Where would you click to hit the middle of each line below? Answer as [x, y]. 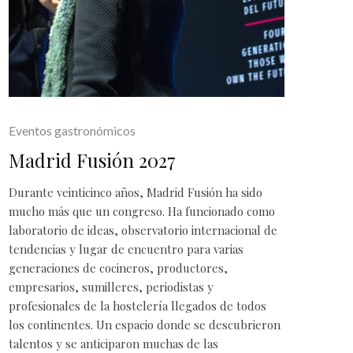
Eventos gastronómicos [72, 130]
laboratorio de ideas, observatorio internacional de [143, 230]
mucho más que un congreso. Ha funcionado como [142, 211]
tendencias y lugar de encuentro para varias [126, 249]
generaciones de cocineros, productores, [118, 268]
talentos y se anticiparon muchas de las [113, 343]
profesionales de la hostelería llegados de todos [137, 305]
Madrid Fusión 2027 [92, 160]
